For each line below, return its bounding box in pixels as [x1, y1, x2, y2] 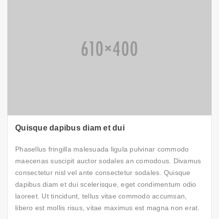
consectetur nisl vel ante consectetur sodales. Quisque [15, 168, 191, 176]
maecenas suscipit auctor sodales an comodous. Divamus [15, 156, 201, 165]
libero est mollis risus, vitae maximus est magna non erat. [15, 203, 200, 212]
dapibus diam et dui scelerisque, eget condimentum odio [15, 180, 197, 188]
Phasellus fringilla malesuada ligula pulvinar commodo [15, 145, 189, 153]
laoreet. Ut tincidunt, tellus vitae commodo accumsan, [15, 192, 187, 200]
